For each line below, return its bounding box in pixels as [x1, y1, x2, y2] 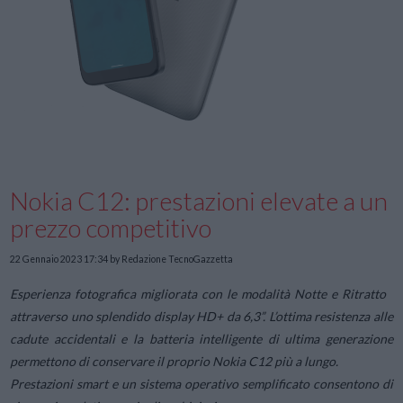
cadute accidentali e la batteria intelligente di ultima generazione [10, 331, 393, 347]
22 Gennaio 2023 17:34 [10, 253, 109, 264]
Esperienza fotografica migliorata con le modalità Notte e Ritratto [10, 286, 386, 302]
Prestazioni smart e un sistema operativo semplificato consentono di [10, 376, 393, 392]
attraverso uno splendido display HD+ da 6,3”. [10, 309, 269, 325]
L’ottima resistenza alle [268, 309, 393, 325]
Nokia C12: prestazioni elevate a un [10, 185, 389, 217]
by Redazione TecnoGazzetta [108, 253, 234, 264]
